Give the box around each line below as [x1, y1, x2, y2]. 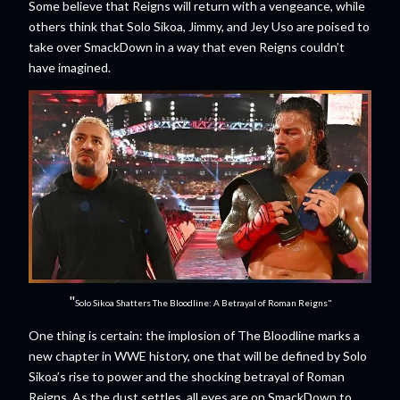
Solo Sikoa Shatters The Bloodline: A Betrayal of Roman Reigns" [74, 297, 332, 308]
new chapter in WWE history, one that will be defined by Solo [29, 348, 367, 363]
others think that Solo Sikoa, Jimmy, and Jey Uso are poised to [29, 19, 370, 34]
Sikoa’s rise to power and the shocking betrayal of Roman [29, 369, 345, 384]
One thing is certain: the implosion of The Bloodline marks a [29, 328, 360, 343]
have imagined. [29, 60, 111, 75]
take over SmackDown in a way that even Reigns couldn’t [29, 39, 345, 54]
